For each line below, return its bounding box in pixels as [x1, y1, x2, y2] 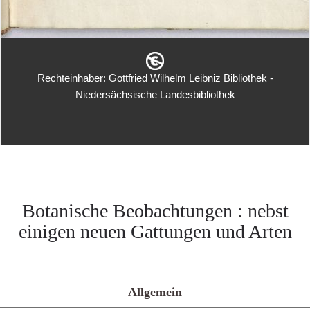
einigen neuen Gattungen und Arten [18, 221, 292, 242]
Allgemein [128, 285, 182, 299]
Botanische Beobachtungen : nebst [21, 200, 289, 221]
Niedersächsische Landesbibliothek [75, 89, 235, 100]
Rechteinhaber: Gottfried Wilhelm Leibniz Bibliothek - [37, 72, 273, 84]
